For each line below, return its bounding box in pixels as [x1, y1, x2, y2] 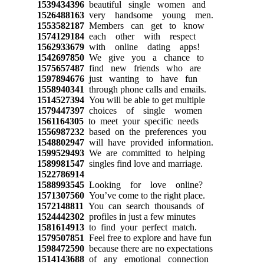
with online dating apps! [84, 41, 200, 52]
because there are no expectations [84, 243, 213, 253]
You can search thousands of [83, 200, 204, 211]
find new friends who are [84, 62, 201, 73]
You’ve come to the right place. [84, 190, 205, 200]
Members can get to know [84, 20, 204, 31]
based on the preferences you [84, 126, 206, 137]
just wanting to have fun [84, 73, 197, 84]
